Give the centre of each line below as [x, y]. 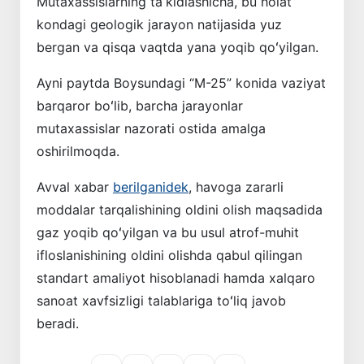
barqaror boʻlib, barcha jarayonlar [140, 106]
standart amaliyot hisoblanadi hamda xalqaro [176, 278]
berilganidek [151, 187]
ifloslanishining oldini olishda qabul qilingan [169, 256]
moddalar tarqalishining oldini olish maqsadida [180, 210]
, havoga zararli [236, 187]
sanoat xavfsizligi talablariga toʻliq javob [161, 301]
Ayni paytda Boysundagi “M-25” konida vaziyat [181, 83]
